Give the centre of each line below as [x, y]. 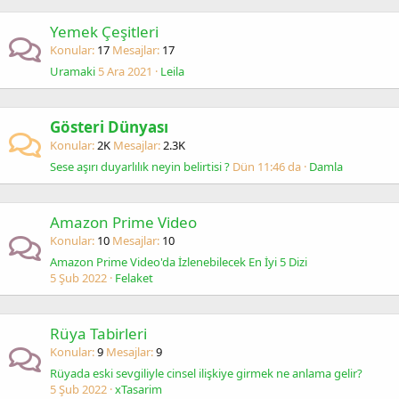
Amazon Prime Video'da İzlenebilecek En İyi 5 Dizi [179, 262]
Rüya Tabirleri [98, 334]
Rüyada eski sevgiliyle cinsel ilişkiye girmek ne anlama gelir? [206, 373]
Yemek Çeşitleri [104, 32]
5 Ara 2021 [125, 71]
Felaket [134, 278]
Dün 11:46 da [267, 167]
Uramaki [73, 71]
